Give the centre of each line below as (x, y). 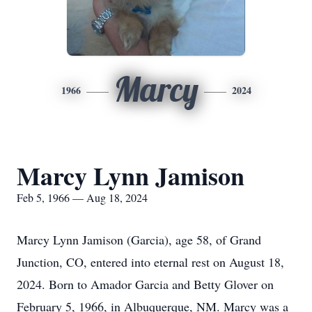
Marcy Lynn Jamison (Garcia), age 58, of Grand (139, 240)
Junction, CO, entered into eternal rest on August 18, (150, 262)
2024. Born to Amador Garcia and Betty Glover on (145, 284)
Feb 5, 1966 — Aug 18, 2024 (82, 197)
